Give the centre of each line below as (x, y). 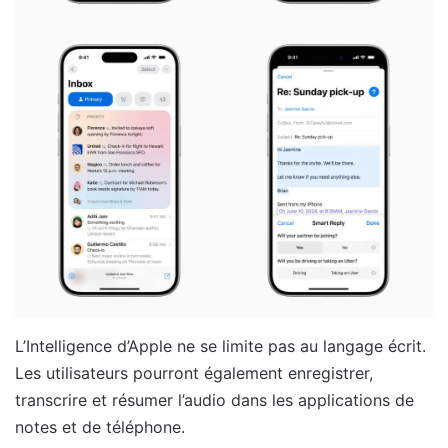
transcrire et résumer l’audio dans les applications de (214, 399)
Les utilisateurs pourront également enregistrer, (194, 372)
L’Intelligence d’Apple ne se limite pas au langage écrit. (220, 345)
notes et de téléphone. (100, 426)
